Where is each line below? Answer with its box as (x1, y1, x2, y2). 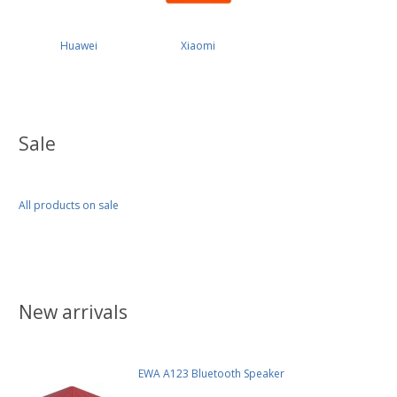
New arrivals (19, 300, 128, 324)
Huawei (59, 38, 97, 53)
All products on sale (19, 198, 119, 213)
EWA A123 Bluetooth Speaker (138, 366, 284, 381)
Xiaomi (181, 38, 216, 53)
